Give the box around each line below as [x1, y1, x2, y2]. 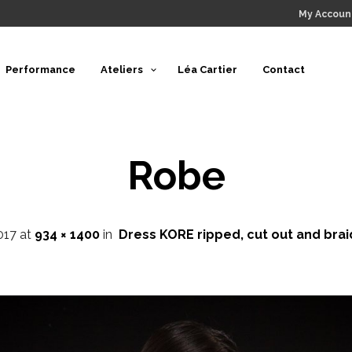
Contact [262, 64, 305, 75]
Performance [5, 64, 75, 75]
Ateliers [100, 64, 143, 75]
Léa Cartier [177, 64, 237, 75]
